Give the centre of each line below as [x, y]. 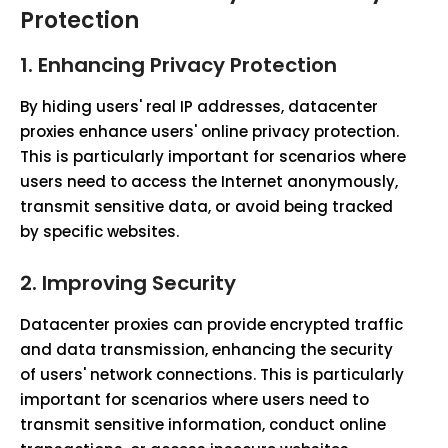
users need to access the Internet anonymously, [209, 181]
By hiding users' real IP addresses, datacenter [199, 106]
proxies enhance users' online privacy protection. [209, 131]
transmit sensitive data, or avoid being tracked [206, 206]
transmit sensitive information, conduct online [203, 424]
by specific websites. [99, 231]
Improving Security [139, 283]
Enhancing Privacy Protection [187, 65]
